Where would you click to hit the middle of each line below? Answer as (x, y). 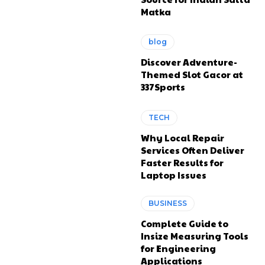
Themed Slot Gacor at (192, 75)
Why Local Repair (183, 137)
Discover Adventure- (189, 62)
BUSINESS (168, 203)
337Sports (163, 87)
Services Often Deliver (193, 150)
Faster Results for (182, 162)
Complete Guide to (185, 223)
